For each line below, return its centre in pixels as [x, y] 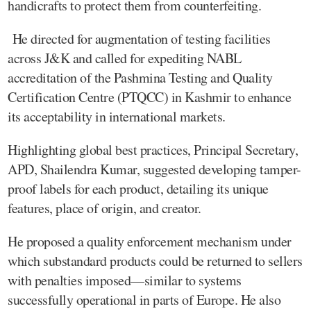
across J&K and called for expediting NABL [125, 58]
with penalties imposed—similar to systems [125, 280]
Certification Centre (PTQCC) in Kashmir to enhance [149, 97]
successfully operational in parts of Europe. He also [144, 300]
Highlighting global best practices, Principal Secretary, [153, 150]
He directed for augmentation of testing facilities [139, 39]
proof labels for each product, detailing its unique [138, 188]
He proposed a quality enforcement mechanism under [150, 241]
